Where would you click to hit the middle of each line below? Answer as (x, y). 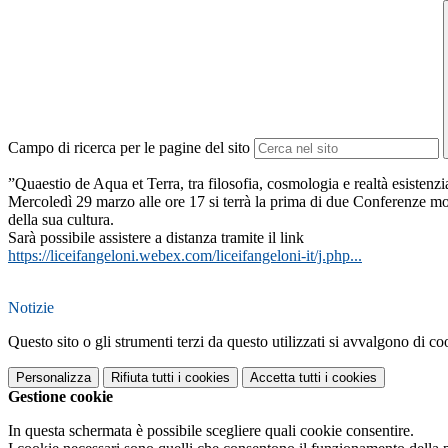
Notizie (31, 308)
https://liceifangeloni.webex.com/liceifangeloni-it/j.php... (185, 256)
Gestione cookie (60, 397)
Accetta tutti (285, 378)
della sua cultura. (61, 220)
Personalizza (53, 378)
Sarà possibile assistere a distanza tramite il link (156, 238)
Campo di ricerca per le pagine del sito (129, 148)
